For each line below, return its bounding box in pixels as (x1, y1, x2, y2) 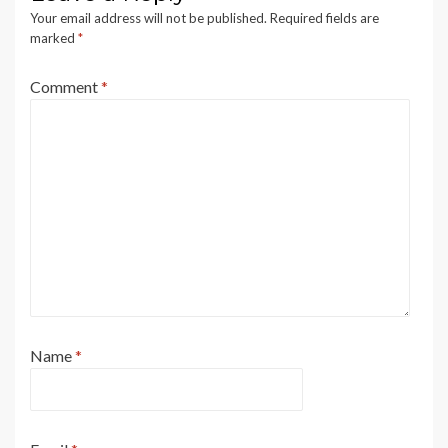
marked (30, 30, 78, 47)
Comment (30, 77, 101, 97)
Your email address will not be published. (30, 10, 267, 27)
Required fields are (270, 10, 379, 27)
